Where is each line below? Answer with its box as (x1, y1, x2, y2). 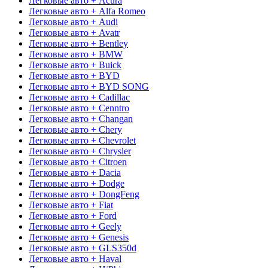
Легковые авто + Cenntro (29, 102, 129, 113)
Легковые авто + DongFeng (29, 188, 139, 199)
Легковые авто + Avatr (29, 27, 120, 38)
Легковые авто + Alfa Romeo (29, 5, 145, 16)
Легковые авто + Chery (29, 124, 122, 135)
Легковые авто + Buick (29, 59, 121, 70)
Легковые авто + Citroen (29, 156, 127, 167)
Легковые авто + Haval (29, 253, 121, 264)
